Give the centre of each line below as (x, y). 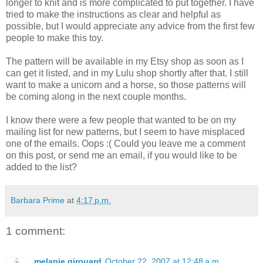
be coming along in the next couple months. (96, 96)
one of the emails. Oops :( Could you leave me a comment (126, 143)
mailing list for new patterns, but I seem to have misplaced (125, 131)
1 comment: (36, 231)
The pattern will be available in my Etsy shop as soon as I (125, 61)
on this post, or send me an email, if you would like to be (122, 155)
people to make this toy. (55, 38)
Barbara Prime (38, 200)
